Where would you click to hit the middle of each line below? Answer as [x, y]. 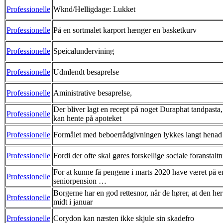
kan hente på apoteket [87, 118]
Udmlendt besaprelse [86, 72]
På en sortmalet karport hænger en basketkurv [125, 30]
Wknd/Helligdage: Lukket [94, 9]
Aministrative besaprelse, [93, 93]
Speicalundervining [84, 51]
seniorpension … [80, 181]
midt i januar [73, 202]
